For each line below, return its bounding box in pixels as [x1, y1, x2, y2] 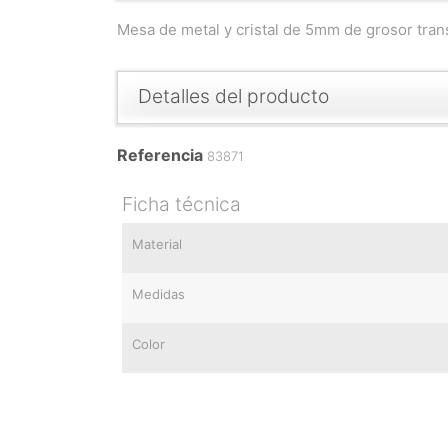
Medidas [132, 286, 185, 303]
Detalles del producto [138, 84, 329, 109]
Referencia [117, 145, 203, 166]
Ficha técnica [122, 192, 241, 217]
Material [132, 236, 182, 253]
